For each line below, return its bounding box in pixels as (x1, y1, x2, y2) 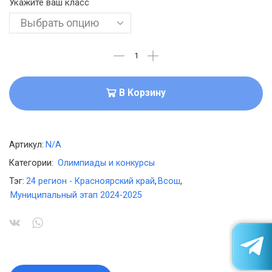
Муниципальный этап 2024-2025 (10, 189, 142, 200)
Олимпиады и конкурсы (58, 157, 155, 168)
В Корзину (119, 87, 166, 99)
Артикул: (9, 139, 44, 150)
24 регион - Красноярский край (26, 175, 155, 186)
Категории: (9, 157, 56, 168)
